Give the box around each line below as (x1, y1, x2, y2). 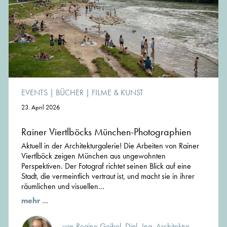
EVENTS (21, 87, 48, 98)
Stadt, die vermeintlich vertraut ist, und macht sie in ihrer (21, 171, 195, 182)
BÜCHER (56, 87, 84, 98)
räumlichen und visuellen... (21, 181, 104, 192)
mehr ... (21, 195, 48, 206)
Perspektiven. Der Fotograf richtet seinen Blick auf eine (21, 161, 191, 172)
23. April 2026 (21, 103, 60, 112)
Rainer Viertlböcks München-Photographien (21, 125, 191, 139)
